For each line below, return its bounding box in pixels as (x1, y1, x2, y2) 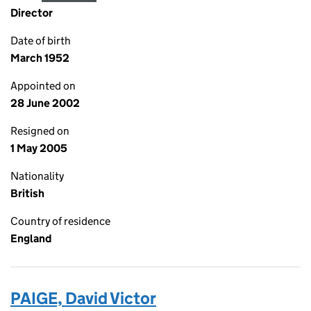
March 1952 (10, 51, 69, 65)
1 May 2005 (10, 142, 67, 155)
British (10, 187, 44, 200)
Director (10, 6, 53, 19)
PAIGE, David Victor (10, 288, 156, 308)
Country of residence (10, 215, 110, 228)
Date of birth (10, 34, 71, 47)
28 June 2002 (10, 96, 80, 110)
